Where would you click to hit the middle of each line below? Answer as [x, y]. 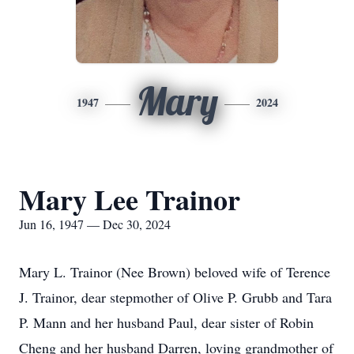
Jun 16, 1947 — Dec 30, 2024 [95, 224]
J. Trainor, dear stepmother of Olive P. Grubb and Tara [175, 297]
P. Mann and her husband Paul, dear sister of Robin [166, 322]
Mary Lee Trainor [130, 199]
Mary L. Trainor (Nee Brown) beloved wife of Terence [175, 272]
